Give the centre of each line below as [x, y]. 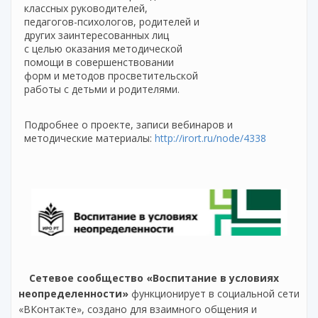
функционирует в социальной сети [215, 294]
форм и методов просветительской [111, 76]
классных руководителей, [86, 9]
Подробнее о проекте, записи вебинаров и [128, 125]
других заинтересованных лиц [97, 35]
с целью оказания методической [103, 49]
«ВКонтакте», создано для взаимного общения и [138, 309]
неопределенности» [75, 294]
